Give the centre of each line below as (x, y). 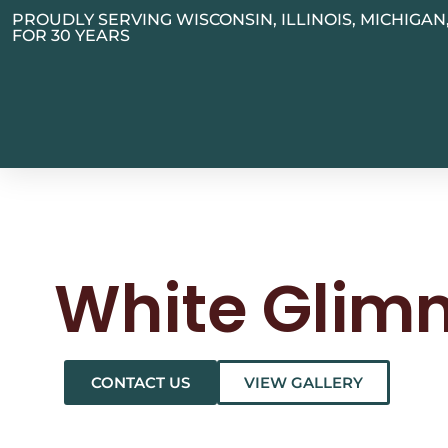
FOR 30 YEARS (71, 35)
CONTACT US (140, 383)
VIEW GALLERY (303, 383)
